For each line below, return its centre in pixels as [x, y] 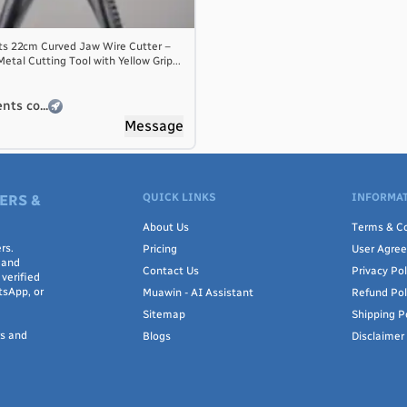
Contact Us [170, 271]
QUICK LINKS [179, 197]
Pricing [159, 249]
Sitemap [164, 314]
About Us [165, 227]
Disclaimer [378, 336]
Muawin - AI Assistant [198, 293]
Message [154, 126]
